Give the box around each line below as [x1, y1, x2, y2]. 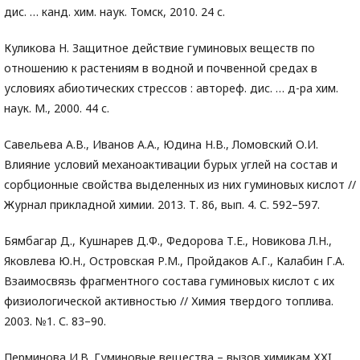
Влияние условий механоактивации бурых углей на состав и [4, 157, 337, 173]
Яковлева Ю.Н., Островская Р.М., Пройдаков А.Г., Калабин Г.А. [4, 253, 345, 269]
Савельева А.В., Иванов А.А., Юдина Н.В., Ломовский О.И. [4, 137, 318, 153]
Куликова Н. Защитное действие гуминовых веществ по [4, 40, 315, 56]
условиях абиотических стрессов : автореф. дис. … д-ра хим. [4, 80, 338, 96]
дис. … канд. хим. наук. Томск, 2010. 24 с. [4, 4, 225, 20]
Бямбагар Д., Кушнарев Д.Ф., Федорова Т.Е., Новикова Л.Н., [4, 233, 332, 249]
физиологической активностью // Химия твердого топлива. [4, 293, 333, 309]
